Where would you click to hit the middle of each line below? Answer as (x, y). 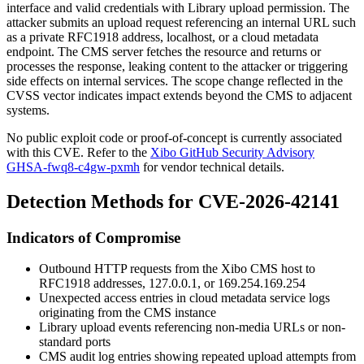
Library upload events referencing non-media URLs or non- (192, 327)
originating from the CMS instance (128, 313)
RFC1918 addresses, (94, 284)
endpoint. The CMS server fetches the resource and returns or (164, 51)
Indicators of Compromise (93, 237)
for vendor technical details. (212, 167)
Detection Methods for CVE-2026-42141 (173, 201)
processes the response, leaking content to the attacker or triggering (177, 66)
